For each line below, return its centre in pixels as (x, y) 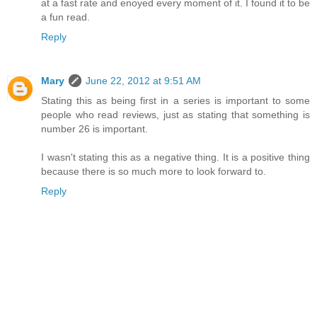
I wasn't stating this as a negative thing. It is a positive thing (175, 157)
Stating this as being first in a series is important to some (175, 101)
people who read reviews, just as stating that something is (175, 115)
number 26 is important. (94, 129)
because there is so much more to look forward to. (154, 172)
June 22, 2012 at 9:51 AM (143, 81)
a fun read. (65, 17)
